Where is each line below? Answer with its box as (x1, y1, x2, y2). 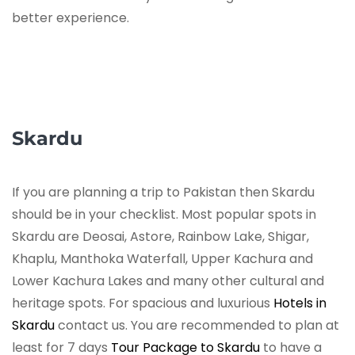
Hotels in (273, 294, 326, 313)
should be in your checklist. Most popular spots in (12, 205, 316, 224)
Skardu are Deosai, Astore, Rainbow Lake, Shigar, (12, 227, 309, 246)
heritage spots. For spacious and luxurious (12, 294, 273, 313)
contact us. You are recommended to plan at (55, 316, 339, 335)
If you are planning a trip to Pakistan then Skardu (12, 183, 315, 202)
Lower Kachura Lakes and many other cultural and (12, 272, 324, 291)
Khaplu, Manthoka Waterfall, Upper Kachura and (12, 250, 313, 269)
